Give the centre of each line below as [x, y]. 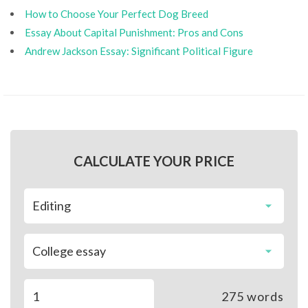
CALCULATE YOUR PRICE [154, 161]
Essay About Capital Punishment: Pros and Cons [134, 32]
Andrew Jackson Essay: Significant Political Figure [139, 51]
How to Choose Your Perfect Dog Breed [117, 14]
